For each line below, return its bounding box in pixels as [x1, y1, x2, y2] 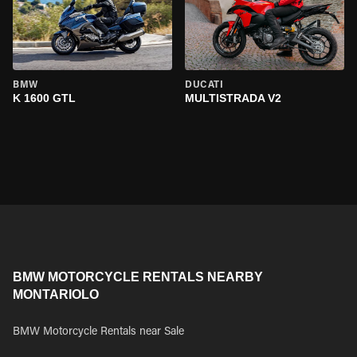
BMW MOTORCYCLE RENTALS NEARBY [13, 270, 263, 284]
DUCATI [185, 80, 224, 90]
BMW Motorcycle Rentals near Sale [13, 327, 184, 338]
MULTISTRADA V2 [185, 92, 281, 104]
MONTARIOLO [13, 288, 99, 301]
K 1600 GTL [13, 92, 76, 104]
